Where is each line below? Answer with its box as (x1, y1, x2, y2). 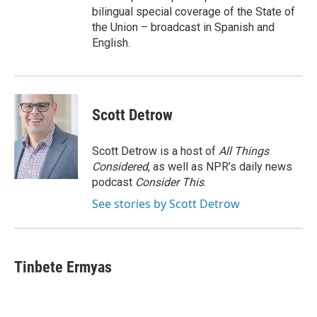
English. (92, 36, 130, 50)
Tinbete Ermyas (14, 258, 112, 276)
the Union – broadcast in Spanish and (92, 21, 275, 34)
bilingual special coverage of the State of (92, 5, 295, 18)
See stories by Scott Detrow (92, 196, 240, 212)
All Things (219, 144, 269, 158)
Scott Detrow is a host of (92, 144, 219, 158)
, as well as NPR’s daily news (148, 160, 292, 173)
